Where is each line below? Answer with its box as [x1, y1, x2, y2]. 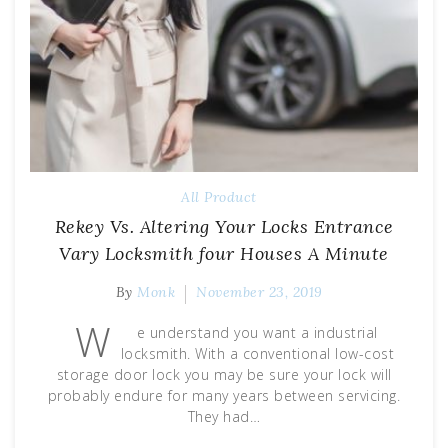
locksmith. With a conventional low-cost [120, 344, 394, 364]
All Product [181, 188, 257, 207]
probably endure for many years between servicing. [47, 386, 401, 406]
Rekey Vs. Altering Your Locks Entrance [54, 215, 394, 239]
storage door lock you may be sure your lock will [56, 365, 392, 385]
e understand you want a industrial [136, 323, 378, 343]
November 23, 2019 [196, 283, 323, 302]
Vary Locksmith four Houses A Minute [59, 242, 389, 266]
